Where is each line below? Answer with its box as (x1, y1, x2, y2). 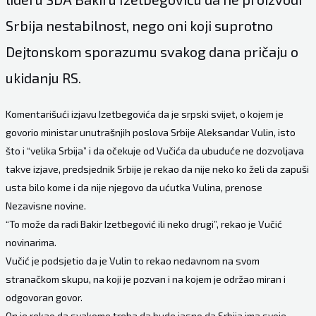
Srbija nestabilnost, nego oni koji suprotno (5, 17, 273, 35)
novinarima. (5, 236, 56, 249)
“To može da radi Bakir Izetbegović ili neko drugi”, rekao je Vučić (5, 218, 282, 231)
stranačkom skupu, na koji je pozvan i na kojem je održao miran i (5, 273, 286, 286)
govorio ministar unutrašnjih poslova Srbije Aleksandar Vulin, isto (5, 126, 296, 139)
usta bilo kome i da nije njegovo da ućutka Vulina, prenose (5, 181, 262, 194)
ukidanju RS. (5, 69, 81, 87)
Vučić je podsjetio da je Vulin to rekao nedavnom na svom (5, 255, 260, 267)
